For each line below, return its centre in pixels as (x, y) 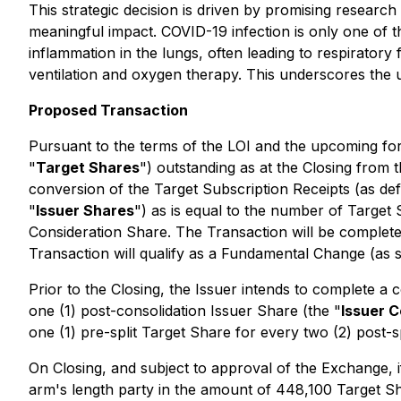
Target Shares (88, 167)
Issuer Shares (85, 210)
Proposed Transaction (108, 110)
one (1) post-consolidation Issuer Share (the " (185, 311)
